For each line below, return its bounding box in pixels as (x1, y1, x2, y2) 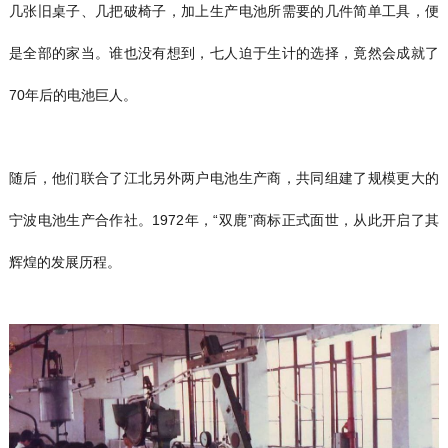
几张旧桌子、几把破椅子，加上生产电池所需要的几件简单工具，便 (8, 2, 440, 19)
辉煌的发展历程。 (8, 253, 121, 270)
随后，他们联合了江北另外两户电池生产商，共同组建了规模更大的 (8, 169, 440, 186)
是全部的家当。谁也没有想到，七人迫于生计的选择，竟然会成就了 (8, 44, 440, 61)
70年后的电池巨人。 (8, 86, 137, 103)
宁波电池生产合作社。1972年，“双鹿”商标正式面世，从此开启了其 (8, 211, 440, 228)
